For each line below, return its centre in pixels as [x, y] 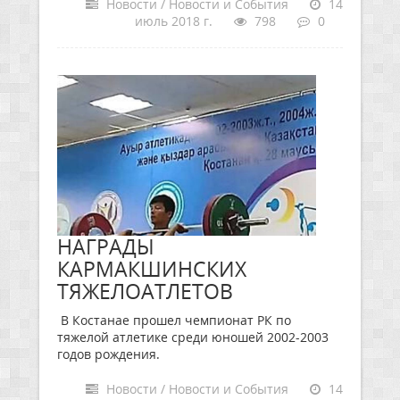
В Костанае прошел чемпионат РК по [174, 320]
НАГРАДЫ [106, 246]
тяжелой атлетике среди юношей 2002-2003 [193, 337]
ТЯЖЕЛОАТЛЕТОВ [145, 291]
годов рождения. [108, 354]
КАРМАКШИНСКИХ [152, 269]
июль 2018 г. [174, 21]
